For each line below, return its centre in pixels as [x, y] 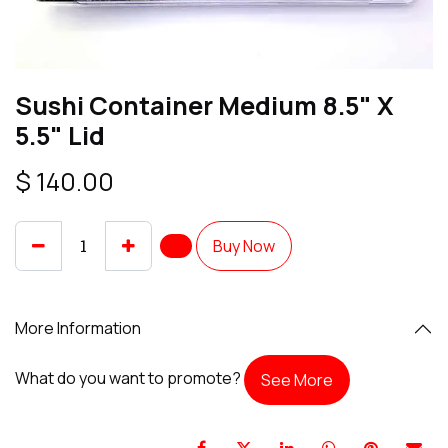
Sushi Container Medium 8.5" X [204, 105]
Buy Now [244, 245]
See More [297, 379]
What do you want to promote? [129, 377]
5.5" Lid [60, 135]
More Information [78, 328]
